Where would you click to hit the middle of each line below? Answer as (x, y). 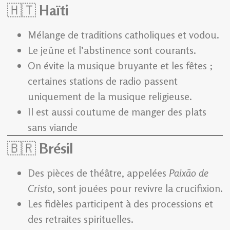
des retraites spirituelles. (81, 219)
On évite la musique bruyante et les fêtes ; (120, 66)
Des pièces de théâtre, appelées (98, 173)
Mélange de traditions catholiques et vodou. (123, 35)
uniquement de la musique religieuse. (110, 97)
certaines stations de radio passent (103, 81)
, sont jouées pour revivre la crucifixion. (138, 188)
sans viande (53, 127)
